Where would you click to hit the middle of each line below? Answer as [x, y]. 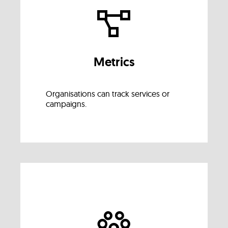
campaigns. [66, 104]
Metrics [114, 62]
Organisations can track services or [108, 94]
